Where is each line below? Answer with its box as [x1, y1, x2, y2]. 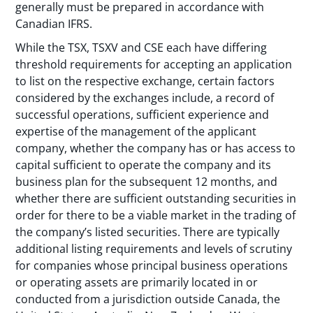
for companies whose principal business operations [15, 258, 289, 274]
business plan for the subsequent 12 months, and [15, 174, 278, 190]
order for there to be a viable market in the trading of [15, 208, 296, 224]
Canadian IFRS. [15, 15, 99, 31]
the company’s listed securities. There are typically [15, 224, 280, 240]
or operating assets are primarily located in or [15, 275, 259, 291]
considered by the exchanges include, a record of [15, 90, 275, 106]
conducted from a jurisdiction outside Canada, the [15, 291, 281, 307]
